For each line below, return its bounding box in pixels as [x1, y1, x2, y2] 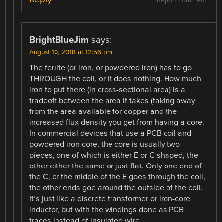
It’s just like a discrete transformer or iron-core [29, 194, 191, 204]
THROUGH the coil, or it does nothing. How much [29, 74, 202, 84]
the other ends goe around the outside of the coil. [29, 183, 203, 193]
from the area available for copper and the [29, 107, 177, 117]
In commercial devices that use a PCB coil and [29, 128, 192, 139]
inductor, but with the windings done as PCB [29, 205, 184, 215]
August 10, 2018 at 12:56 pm [29, 48, 113, 56]
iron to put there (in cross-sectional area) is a [29, 85, 186, 95]
